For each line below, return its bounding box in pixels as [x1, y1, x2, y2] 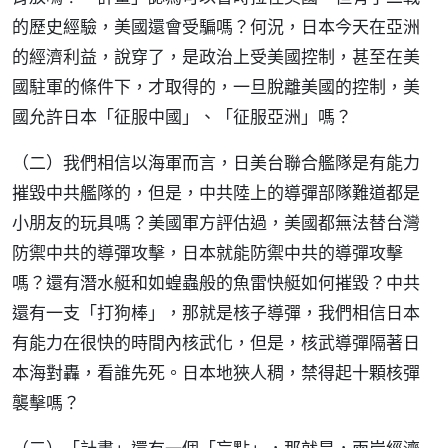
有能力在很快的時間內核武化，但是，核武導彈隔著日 [12, 331, 420, 354]
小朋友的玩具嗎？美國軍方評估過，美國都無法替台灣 [12, 211, 420, 234]
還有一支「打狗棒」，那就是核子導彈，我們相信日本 [12, 301, 420, 324]
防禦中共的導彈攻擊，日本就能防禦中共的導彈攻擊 [12, 241, 403, 264]
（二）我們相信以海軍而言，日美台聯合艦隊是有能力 [12, 151, 420, 174]
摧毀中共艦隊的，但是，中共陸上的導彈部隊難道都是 [12, 181, 420, 204]
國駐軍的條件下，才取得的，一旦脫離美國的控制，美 [12, 75, 420, 98]
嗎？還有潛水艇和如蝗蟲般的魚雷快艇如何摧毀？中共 [12, 271, 420, 294]
